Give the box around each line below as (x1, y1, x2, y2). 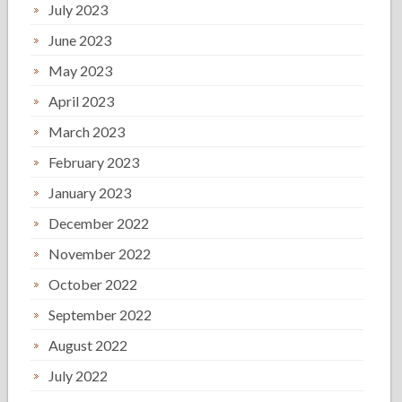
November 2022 (48, 245, 152, 262)
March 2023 (48, 123, 126, 140)
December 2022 (48, 214, 150, 232)
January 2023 (48, 184, 132, 201)
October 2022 (48, 275, 138, 293)
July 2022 (48, 367, 109, 384)
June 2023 (48, 31, 112, 48)
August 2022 (48, 336, 128, 354)
